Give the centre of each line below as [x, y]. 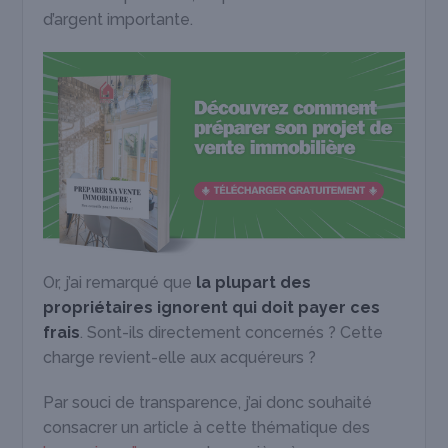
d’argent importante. [118, 19]
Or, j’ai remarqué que [120, 283]
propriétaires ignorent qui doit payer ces [212, 308]
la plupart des [254, 283]
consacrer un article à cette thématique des [207, 428]
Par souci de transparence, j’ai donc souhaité [208, 403]
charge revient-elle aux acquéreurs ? [180, 358]
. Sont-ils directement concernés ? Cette [232, 333]
